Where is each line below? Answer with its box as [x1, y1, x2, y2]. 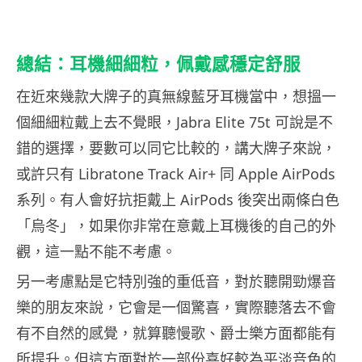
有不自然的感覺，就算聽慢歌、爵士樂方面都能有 [16, 322, 336, 343]
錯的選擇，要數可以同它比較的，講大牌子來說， [16, 137, 336, 158]
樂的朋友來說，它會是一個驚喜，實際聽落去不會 [16, 297, 336, 317]
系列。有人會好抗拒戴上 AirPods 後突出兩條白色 [16, 189, 339, 209]
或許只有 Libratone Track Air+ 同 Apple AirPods [16, 163, 335, 183]
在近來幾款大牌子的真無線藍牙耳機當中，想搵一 [16, 86, 336, 106]
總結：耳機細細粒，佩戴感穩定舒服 [16, 53, 301, 74]
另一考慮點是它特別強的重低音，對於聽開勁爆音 [16, 271, 336, 291]
